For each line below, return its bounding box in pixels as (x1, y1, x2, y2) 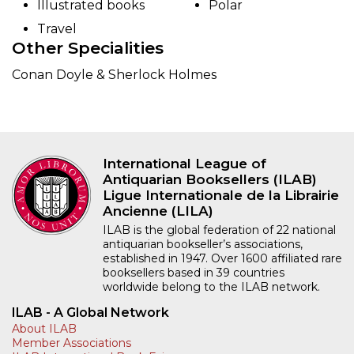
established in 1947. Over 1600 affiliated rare (103, 250, 342, 265)
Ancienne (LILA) (103, 202, 213, 219)
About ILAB (12, 321, 77, 336)
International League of (103, 155, 266, 171)
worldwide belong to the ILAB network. (103, 279, 320, 294)
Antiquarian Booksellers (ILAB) (103, 171, 317, 187)
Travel (37, 21, 77, 36)
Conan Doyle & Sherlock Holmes (12, 66, 217, 82)
